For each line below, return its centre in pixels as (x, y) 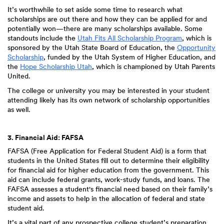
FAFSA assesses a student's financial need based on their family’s (110, 189)
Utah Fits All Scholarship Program (130, 38)
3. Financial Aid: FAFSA (45, 137)
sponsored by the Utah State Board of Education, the (92, 47)
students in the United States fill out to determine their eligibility (108, 160)
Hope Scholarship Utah (56, 66)
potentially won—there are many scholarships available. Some (105, 28)
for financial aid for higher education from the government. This (108, 170)
